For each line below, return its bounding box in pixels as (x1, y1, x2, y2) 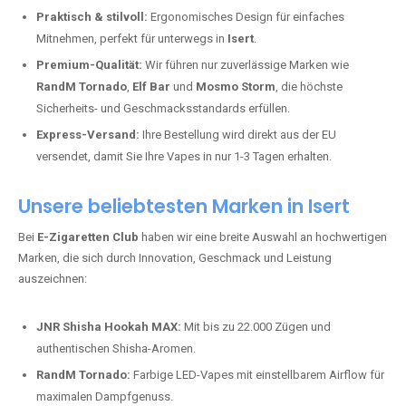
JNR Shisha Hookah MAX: (36, 320, 181, 333)
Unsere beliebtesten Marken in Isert (18, 193, 350, 219)
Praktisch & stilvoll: (36, 10, 148, 24)
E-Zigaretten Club (37, 230, 139, 244)
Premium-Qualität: (36, 58, 142, 72)
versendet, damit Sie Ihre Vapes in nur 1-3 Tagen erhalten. (36, 150, 332, 163)
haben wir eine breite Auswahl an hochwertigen (139, 230, 387, 244)
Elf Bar (132, 80, 170, 93)
